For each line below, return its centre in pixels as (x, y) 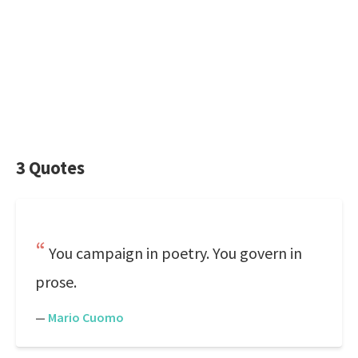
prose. (56, 282)
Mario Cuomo (86, 317)
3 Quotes (50, 168)
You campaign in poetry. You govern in (175, 253)
